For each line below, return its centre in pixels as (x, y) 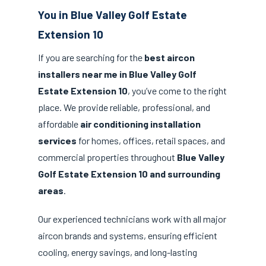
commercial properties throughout (107, 157)
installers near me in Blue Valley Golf (117, 74)
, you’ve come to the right (177, 91)
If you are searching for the (91, 58)
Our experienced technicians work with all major (132, 218)
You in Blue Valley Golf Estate (113, 15)
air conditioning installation (140, 124)
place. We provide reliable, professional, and (124, 107)
